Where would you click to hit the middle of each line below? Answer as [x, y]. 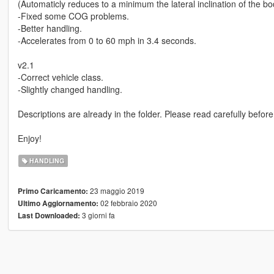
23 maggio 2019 [116, 191]
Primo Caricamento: [53, 191]
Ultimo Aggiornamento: [58, 204]
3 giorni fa [97, 215]
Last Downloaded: [49, 216]
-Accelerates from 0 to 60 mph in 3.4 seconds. [107, 41]
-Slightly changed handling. [70, 90]
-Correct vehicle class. [60, 77]
